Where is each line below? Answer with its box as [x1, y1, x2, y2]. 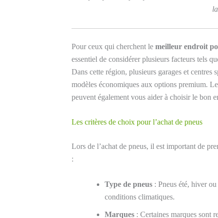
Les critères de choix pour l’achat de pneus [72, 118, 202, 127]
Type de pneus [105, 180, 152, 188]
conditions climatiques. [105, 192, 175, 201]
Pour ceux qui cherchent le [72, 42, 155, 51]
